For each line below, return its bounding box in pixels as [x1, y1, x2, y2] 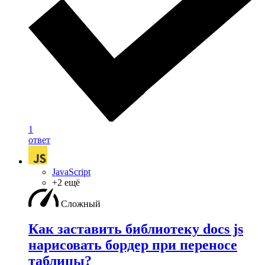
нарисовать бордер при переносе [28, 237, 237, 253]
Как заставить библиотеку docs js [28, 221, 243, 237]
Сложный [61, 198, 101, 209]
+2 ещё [52, 177, 80, 188]
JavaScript [52, 166, 91, 177]
